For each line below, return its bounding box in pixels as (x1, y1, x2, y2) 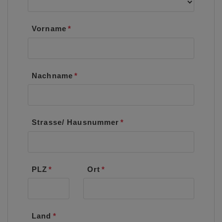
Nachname (32, 71, 73, 80)
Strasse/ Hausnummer (32, 118, 119, 127)
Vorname (32, 24, 66, 33)
